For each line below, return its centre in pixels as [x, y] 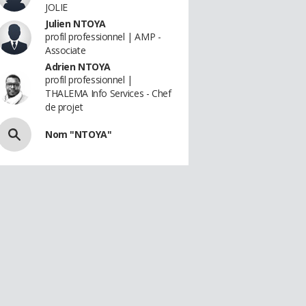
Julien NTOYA [75, 24]
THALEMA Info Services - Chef [108, 93]
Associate [66, 50]
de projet [64, 107]
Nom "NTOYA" [79, 134]
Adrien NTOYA [78, 67]
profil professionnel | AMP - [103, 37]
